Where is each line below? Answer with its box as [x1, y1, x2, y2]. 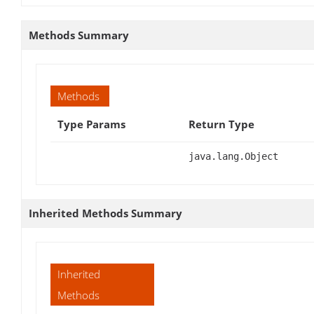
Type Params [57, 116, 125, 131]
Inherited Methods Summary [29, 205, 182, 220]
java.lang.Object [189, 150, 278, 162]
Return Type [189, 116, 254, 131]
